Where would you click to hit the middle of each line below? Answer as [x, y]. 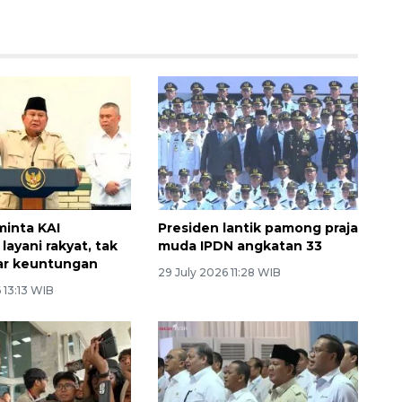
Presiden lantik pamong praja [258, 227]
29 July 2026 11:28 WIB [219, 272]
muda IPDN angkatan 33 [240, 245]
